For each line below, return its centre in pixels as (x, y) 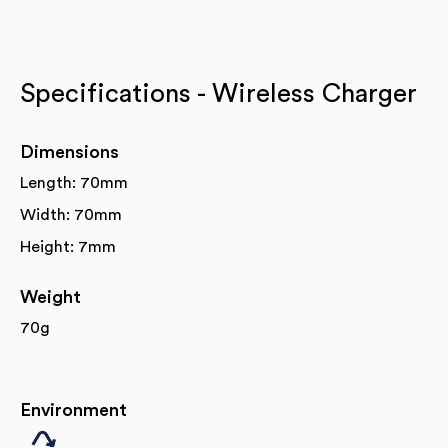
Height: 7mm (68, 246)
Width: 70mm (71, 214)
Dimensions (69, 151)
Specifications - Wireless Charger (218, 93)
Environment (73, 409)
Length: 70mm (74, 182)
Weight (50, 296)
